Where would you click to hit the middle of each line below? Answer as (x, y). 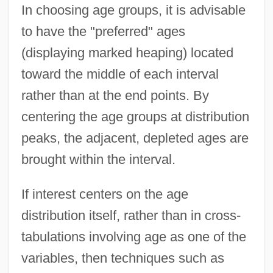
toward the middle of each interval (120, 74)
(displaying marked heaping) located (127, 52)
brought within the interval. (98, 159)
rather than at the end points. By (115, 95)
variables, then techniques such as (122, 258)
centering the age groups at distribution (135, 116)
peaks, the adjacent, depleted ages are (135, 138)
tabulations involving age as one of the (133, 236)
